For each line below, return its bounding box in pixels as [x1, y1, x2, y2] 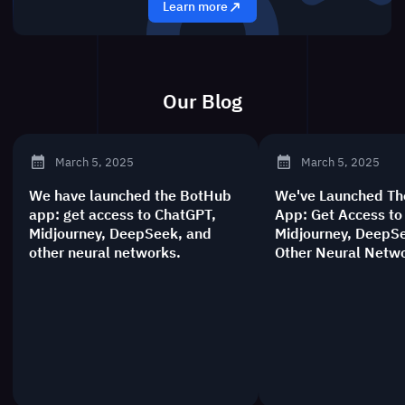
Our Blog [163, 89, 242, 115]
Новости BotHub [155, 145, 241, 159]
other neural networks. [29, 241, 182, 261]
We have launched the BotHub [29, 184, 232, 204]
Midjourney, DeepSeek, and [29, 222, 212, 242]
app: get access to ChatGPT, [29, 203, 217, 223]
